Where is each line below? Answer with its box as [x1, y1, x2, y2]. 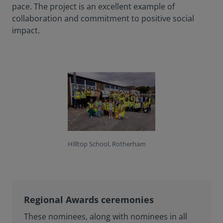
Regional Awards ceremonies [24, 193, 154, 206]
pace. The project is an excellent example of [12, 1, 175, 12]
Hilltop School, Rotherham [68, 139, 146, 148]
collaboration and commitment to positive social [12, 13, 194, 24]
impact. [12, 25, 40, 36]
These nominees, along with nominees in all [24, 211, 187, 222]
